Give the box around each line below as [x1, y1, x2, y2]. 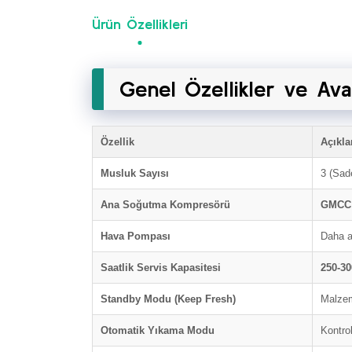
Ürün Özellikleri [92, 16, 188, 32]
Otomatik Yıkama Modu [101, 324, 214, 336]
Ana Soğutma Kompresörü [101, 199, 230, 211]
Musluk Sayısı [101, 167, 169, 179]
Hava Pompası [101, 230, 170, 242]
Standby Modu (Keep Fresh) [101, 293, 236, 305]
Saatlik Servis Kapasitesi [101, 262, 221, 273]
